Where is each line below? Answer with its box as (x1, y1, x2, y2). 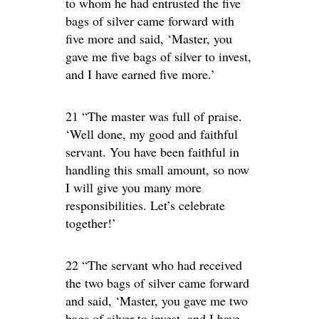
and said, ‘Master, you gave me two (66, 292, 248, 309)
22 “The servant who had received (66, 256, 242, 273)
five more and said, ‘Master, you (66, 30, 232, 47)
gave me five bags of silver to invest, (66, 48, 251, 65)
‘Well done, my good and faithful (66, 125, 238, 142)
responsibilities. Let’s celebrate (66, 197, 225, 214)
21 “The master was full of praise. (66, 108, 242, 125)
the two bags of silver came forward (66, 274, 249, 291)
